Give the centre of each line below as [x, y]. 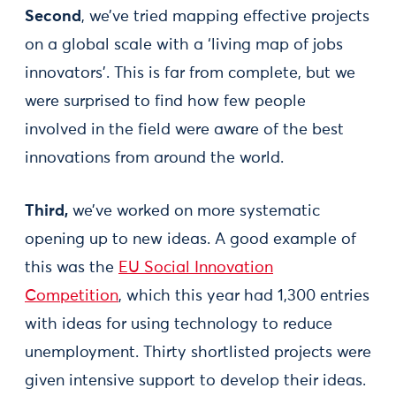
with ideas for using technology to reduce [179, 324]
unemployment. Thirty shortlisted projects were [198, 353]
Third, [46, 211]
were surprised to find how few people [165, 102]
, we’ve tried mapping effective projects [225, 17]
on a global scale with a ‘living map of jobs [184, 45]
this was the [72, 268]
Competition [72, 296]
